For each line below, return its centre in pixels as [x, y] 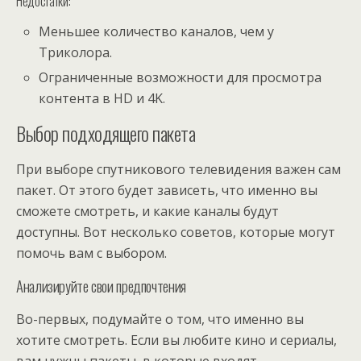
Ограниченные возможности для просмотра [180, 77]
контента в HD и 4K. [102, 98]
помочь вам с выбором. [91, 253]
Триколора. [76, 53]
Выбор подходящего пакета [106, 133]
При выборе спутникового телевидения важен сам [178, 169]
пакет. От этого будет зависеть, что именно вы [167, 190]
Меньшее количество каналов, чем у [157, 32]
